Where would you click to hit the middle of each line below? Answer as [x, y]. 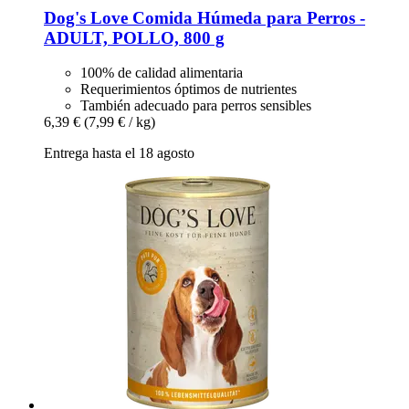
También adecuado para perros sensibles [196, 106]
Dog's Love [86, 17]
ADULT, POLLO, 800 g [134, 37]
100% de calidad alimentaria [162, 73]
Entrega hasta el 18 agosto [119, 153]
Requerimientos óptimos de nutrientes [189, 89]
